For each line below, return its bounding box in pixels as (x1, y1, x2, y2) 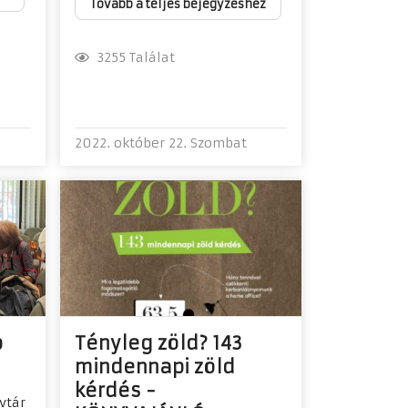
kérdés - (74, 378, 156, 402)
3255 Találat (88, 48, 175, 66)
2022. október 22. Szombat (74, 134, 247, 151)
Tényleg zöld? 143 (74, 331, 242, 354)
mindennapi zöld (74, 354, 235, 378)
